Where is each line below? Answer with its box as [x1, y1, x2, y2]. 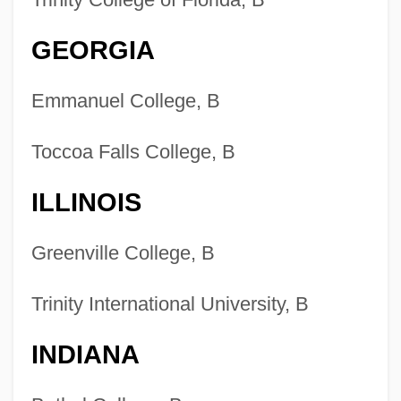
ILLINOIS [30, 188, 141, 218]
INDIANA [30, 340, 140, 370]
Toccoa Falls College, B [30, 141, 235, 164]
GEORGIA [30, 36, 155, 65]
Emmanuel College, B [30, 90, 220, 113]
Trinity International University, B [30, 293, 309, 316]
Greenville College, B [30, 242, 215, 265]
